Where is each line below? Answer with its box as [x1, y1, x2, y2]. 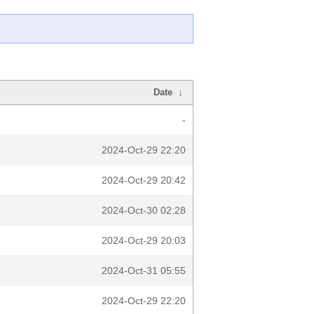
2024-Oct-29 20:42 [102, 175, 186, 186]
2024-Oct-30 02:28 [102, 205, 186, 216]
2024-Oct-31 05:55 [102, 265, 186, 276]
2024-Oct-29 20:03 [102, 235, 186, 246]
